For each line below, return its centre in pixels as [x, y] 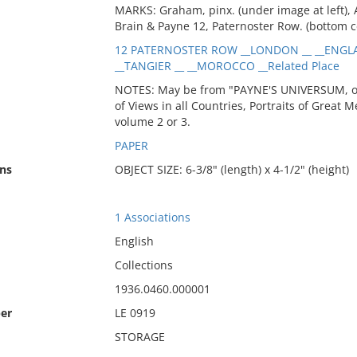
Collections [143, 265]
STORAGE [139, 337]
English [134, 241]
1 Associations [152, 217]
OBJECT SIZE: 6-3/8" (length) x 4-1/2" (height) [231, 169]
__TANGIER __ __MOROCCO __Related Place [227, 66]
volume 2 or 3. [152, 122]
